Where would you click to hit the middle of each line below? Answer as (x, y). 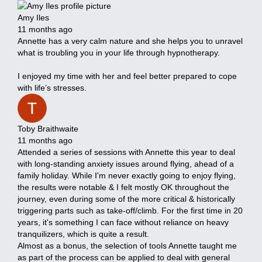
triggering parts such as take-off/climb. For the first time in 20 (130, 210)
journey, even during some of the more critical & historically (126, 199)
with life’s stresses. (52, 87)
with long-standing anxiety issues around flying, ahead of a (126, 163)
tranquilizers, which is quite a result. (83, 234)
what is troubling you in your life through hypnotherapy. (119, 52)
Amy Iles (33, 17)
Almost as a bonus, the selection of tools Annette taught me (127, 245)
